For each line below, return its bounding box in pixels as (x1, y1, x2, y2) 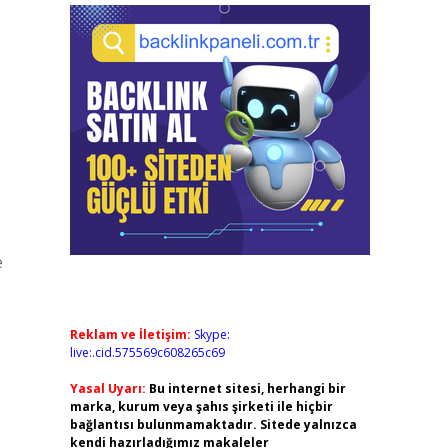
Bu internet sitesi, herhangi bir (148, 380, 346, 397)
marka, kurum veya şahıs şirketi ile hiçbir (69, 398, 333, 415)
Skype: (193, 326, 230, 343)
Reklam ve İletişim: (69, 326, 191, 343)
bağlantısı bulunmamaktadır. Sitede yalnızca (69, 416, 357, 433)
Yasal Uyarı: (69, 380, 146, 397)
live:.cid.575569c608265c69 (69, 344, 225, 361)
